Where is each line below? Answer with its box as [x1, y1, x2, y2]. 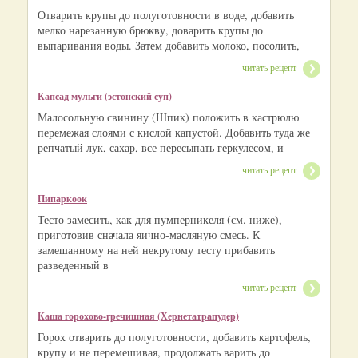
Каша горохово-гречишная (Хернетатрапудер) [38, 308, 239, 323]
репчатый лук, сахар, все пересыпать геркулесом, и [38, 139, 284, 155]
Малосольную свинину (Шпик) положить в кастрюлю [38, 109, 299, 125]
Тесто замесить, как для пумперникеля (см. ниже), [38, 211, 282, 227]
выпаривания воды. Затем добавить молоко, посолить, [38, 38, 300, 53]
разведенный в [38, 257, 109, 272]
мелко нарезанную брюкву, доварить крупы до [38, 22, 263, 38]
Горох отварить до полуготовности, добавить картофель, [38, 328, 311, 344]
